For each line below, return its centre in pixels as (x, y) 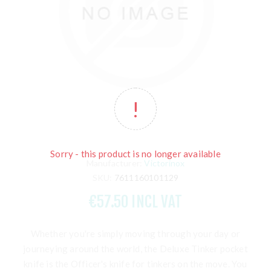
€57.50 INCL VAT (135, 202)
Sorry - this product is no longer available (135, 153)
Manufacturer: (114, 163)
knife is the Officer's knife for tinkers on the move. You (135, 264)
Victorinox (165, 163)
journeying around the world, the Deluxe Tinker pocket (135, 249)
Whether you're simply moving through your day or (135, 234)
